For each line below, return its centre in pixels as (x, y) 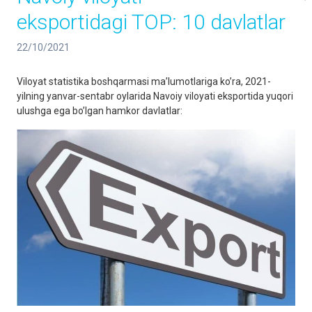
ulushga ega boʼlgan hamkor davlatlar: (101, 111)
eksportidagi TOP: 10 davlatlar (151, 22)
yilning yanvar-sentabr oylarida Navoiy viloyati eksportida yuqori (155, 96)
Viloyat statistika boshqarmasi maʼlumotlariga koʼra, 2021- (144, 81)
